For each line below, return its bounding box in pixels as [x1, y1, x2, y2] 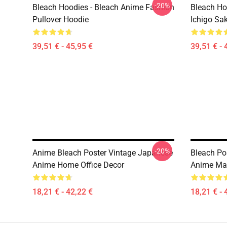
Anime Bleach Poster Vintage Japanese [32, 148, 173, 158]
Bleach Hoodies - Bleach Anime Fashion [32, 3, 174, 12]
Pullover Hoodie [32, 15, 89, 24]
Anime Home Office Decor [32, 160, 124, 170]
